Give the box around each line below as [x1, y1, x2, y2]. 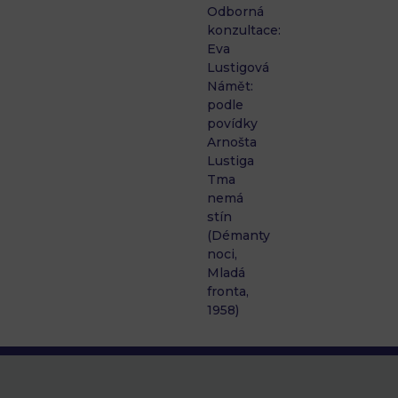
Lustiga [207, 153, 255, 170]
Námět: [207, 78, 254, 95]
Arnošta [207, 134, 258, 151]
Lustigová [207, 60, 270, 76]
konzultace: [207, 22, 282, 39]
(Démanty [207, 227, 271, 244]
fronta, [207, 283, 250, 300]
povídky [207, 115, 259, 132]
